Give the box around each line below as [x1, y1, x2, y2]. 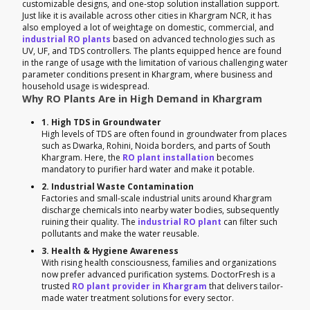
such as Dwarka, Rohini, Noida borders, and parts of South [42, 139, 271, 152]
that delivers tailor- [207, 280, 283, 292]
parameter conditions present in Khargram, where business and [22, 68, 273, 80]
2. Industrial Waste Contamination [42, 180, 194, 192]
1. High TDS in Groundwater [42, 116, 161, 128]
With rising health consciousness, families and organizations [42, 256, 276, 268]
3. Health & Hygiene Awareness [42, 244, 179, 257]
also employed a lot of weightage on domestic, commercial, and [22, 21, 274, 33]
